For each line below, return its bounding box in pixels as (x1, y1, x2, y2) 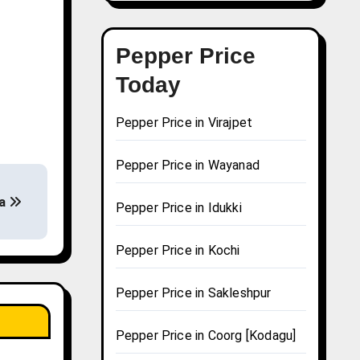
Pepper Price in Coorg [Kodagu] (115, 328, 297, 344)
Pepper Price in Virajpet (115, 115, 253, 131)
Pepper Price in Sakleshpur (115, 285, 272, 301)
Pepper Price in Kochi (115, 243, 240, 259)
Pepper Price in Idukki (115, 200, 242, 216)
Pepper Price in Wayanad (115, 157, 260, 174)
